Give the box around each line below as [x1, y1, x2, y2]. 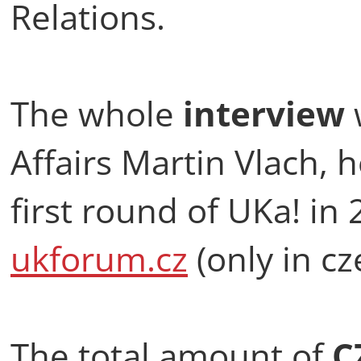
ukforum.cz [10, 234, 188, 281]
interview [183, 89, 354, 136]
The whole [10, 89, 183, 136]
